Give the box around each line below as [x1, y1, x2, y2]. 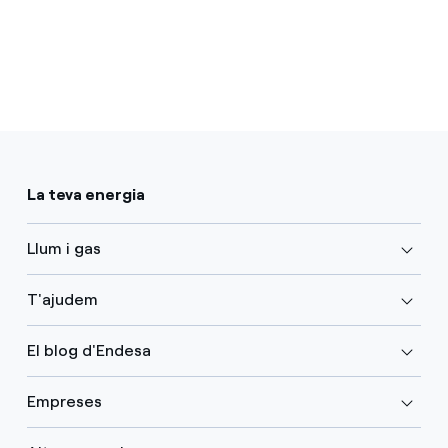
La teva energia [26, 185, 145, 204]
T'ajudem [26, 290, 98, 309]
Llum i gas [26, 239, 101, 258]
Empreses [26, 392, 102, 411]
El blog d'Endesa [26, 341, 151, 360]
